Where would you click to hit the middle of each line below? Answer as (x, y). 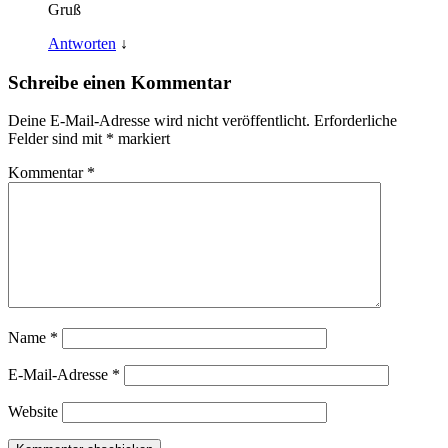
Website (33, 412)
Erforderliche (355, 121)
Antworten (82, 43)
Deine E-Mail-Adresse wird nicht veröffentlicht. (159, 121)
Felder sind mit (57, 139)
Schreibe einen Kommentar (119, 82)
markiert (142, 139)
